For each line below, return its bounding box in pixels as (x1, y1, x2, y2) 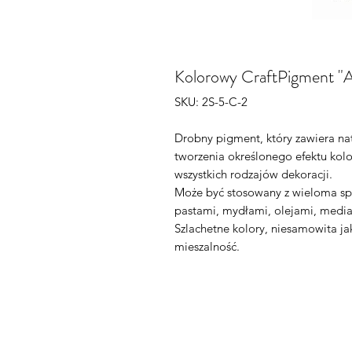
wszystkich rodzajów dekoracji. (174, 167, 332, 181)
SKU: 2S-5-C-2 (174, 94, 247, 109)
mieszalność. (174, 239, 240, 254)
